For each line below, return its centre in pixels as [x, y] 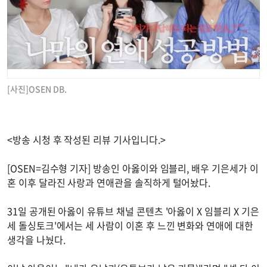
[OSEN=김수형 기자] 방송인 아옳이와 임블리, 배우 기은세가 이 [133, 168]
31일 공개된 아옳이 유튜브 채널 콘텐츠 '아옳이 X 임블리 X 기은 [133, 211]
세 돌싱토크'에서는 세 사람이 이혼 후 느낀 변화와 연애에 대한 [130, 225]
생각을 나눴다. [36, 239]
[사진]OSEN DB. [37, 89]
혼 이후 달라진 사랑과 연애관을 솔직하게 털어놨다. [109, 182]
